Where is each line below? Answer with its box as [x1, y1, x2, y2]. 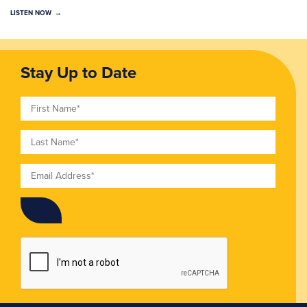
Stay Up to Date [21, 60, 136, 85]
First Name [21, 96, 72, 112]
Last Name [21, 130, 71, 146]
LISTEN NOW [10, 7, 51, 18]
